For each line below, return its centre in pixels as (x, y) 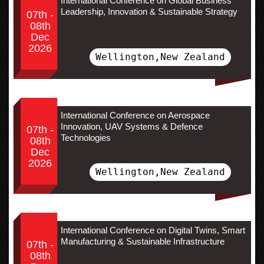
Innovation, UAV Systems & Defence (131, 126)
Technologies (85, 137)
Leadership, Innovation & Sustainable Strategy (149, 11)
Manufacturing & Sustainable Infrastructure (142, 241)
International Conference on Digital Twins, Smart (153, 230)
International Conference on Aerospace (135, 115)
